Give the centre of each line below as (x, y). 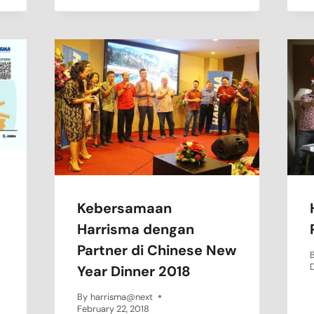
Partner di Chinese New (157, 250)
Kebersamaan (125, 208)
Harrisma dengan (136, 229)
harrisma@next (121, 296)
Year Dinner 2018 (134, 271)
